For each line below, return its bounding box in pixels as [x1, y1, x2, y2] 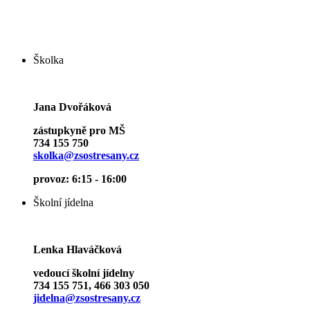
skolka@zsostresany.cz [33, 149, 139, 162]
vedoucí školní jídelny [33, 267, 134, 280]
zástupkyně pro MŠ [33, 125, 125, 137]
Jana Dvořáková [33, 101, 111, 113]
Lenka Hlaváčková [33, 244, 122, 256]
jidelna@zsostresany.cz [33, 292, 140, 304]
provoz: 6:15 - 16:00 [33, 173, 127, 185]
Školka [33, 54, 64, 66]
